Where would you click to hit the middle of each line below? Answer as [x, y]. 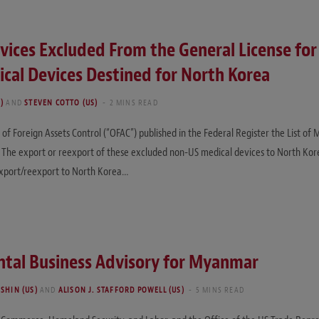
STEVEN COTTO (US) [61, 103]
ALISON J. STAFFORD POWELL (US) [121, 289]
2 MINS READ [134, 103]
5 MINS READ [220, 289]
